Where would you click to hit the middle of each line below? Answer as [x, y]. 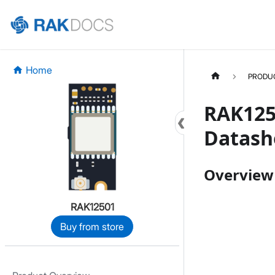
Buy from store [92, 227]
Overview [239, 174]
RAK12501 [92, 207]
